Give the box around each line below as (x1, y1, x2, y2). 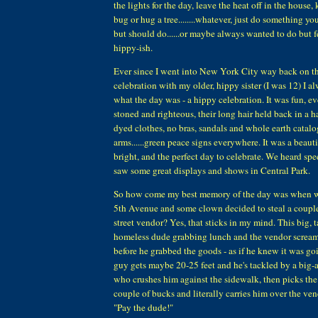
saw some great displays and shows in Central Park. (114, 163, 310, 177)
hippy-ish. (114, 40, 153, 54)
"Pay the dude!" (114, 300, 173, 314)
